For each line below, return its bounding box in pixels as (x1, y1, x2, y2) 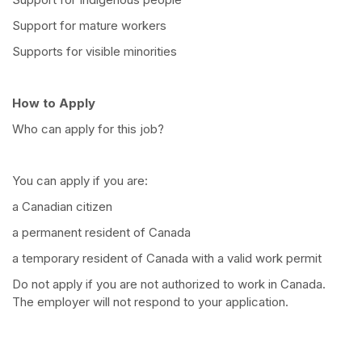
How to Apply (12, 95, 95, 112)
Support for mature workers (12, 18, 166, 34)
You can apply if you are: (12, 173, 148, 189)
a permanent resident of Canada (12, 225, 191, 241)
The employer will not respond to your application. (12, 294, 288, 310)
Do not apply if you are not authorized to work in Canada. (12, 276, 326, 293)
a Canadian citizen (12, 199, 112, 215)
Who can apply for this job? (12, 121, 164, 137)
